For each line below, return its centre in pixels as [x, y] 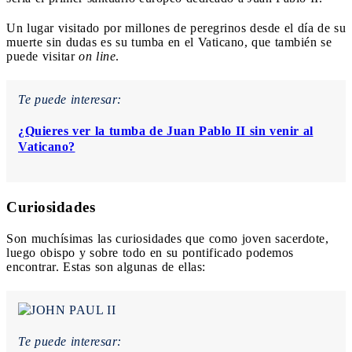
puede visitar [42, 56]
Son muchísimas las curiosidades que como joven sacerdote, [167, 238]
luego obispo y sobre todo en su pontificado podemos [150, 252]
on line [97, 56]
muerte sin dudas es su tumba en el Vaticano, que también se [169, 42]
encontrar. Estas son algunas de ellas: [106, 266]
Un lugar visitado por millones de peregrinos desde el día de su [176, 27]
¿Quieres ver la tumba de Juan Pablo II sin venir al [166, 130]
